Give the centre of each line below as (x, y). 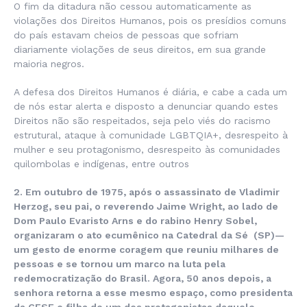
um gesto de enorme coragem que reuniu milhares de (146, 250)
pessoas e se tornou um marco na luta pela (120, 264)
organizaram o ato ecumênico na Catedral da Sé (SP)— (149, 235)
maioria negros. (49, 64)
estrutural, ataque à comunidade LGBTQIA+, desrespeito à (151, 135)
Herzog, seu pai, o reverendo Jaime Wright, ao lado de (146, 207)
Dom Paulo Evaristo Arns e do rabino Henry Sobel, (135, 221)
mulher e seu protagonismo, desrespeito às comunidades (147, 150)
